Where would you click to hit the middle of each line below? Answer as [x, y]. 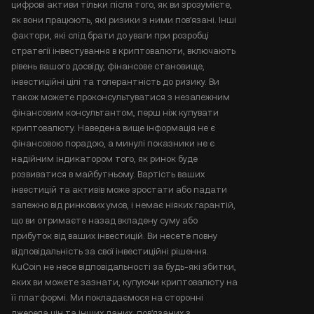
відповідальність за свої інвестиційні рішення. [110, 251]
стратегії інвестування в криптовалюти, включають [123, 51]
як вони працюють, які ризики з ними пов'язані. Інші [124, 20]
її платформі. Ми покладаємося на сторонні [107, 298]
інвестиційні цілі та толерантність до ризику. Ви [115, 82]
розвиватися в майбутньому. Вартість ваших [108, 174]
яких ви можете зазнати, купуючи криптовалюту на [124, 282]
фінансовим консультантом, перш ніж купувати [115, 112]
